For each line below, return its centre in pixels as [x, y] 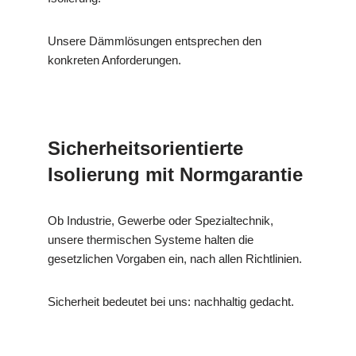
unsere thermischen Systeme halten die [151, 239]
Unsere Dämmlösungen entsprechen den [155, 41]
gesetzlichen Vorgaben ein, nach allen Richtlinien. [175, 258]
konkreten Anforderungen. [114, 60]
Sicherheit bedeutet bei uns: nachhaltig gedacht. [171, 301]
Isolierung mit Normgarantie [175, 174]
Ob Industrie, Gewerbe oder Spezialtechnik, [161, 220]
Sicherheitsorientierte [145, 148]
